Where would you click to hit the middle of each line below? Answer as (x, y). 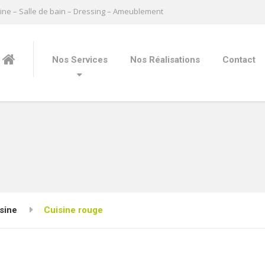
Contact (239, 60)
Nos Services (80, 60)
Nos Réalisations (165, 60)
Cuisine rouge (73, 210)
